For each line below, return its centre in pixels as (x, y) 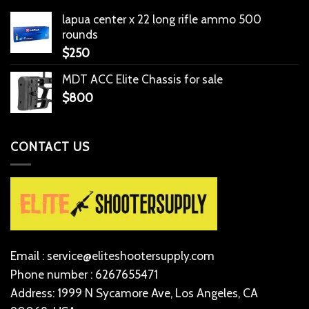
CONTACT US (50, 146)
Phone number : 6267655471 (84, 274)
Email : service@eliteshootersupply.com (112, 255)
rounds (80, 34)
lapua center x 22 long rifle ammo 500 (162, 19)
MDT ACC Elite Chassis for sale (142, 79)
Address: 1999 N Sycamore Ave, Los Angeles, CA (134, 292)
